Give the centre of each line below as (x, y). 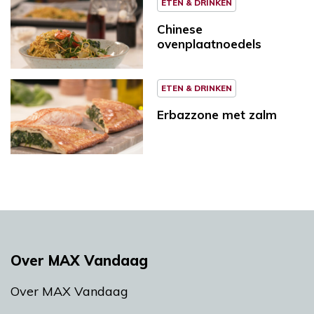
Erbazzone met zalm (217, 114)
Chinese (180, 29)
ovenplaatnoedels (209, 44)
